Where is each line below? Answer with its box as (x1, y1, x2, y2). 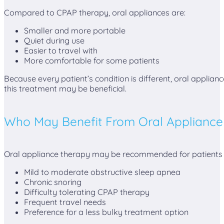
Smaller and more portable (24, 25, 125, 35)
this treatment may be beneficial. (4, 83, 126, 94)
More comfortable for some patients (24, 55, 159, 65)
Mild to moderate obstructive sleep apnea (24, 167, 180, 177)
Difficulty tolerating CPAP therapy (24, 187, 149, 197)
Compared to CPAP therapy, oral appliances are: (4, 7, 185, 17)
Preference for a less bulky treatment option (24, 207, 188, 217)
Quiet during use (24, 35, 84, 45)
